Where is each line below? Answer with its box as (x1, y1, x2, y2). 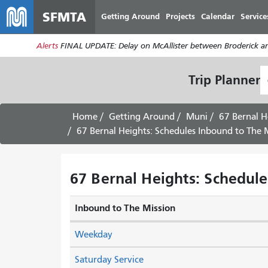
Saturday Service (75, 254, 144, 265)
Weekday (75, 229, 112, 240)
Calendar (201, 11, 234, 22)
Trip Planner (188, 72, 260, 88)
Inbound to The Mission (75, 202, 175, 214)
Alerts (36, 40, 58, 51)
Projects (166, 11, 195, 22)
